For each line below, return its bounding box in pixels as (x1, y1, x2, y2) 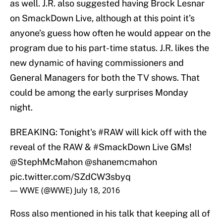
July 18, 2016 (74, 185, 120, 196)
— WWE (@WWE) (10, 185, 74, 196)
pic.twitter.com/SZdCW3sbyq (10, 171, 131, 182)
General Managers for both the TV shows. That (10, 72, 200, 83)
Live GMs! (150, 142, 192, 153)
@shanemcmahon (85, 157, 157, 167)
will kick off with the (123, 127, 207, 138)
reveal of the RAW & (10, 142, 93, 153)
